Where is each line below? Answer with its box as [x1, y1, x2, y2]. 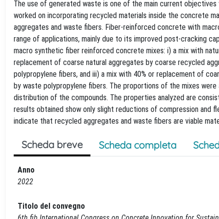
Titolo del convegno [18, 201, 85, 211]
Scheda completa [99, 139, 176, 151]
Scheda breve [22, 138, 83, 151]
